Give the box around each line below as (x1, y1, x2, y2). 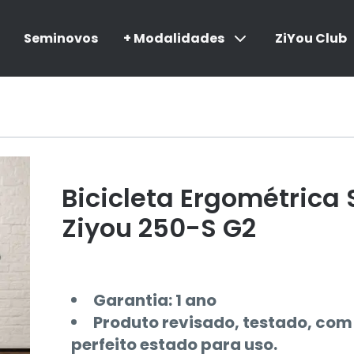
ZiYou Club (274, 28, 347, 47)
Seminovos (23, 28, 98, 47)
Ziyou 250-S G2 (61, 210, 256, 246)
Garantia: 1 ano (92, 289, 217, 311)
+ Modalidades (122, 28, 224, 47)
